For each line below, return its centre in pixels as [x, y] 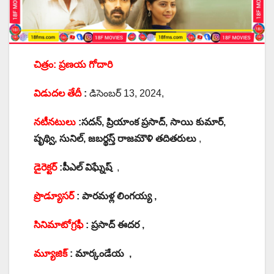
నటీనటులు [55, 122]
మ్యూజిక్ [50, 254]
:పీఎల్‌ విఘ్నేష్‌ [84, 168]
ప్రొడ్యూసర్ [54, 196]
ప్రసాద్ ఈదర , [118, 225]
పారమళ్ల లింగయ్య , [119, 196]
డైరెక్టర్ [45, 168]
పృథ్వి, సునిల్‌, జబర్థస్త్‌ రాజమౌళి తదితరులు [116, 139]
